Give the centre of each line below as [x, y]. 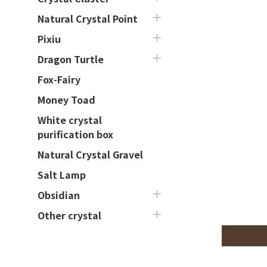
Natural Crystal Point [88, 18]
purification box [75, 134]
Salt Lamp [62, 175]
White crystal [70, 120]
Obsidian [59, 195]
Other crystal [69, 215]
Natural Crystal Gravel [90, 154]
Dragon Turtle [71, 59]
